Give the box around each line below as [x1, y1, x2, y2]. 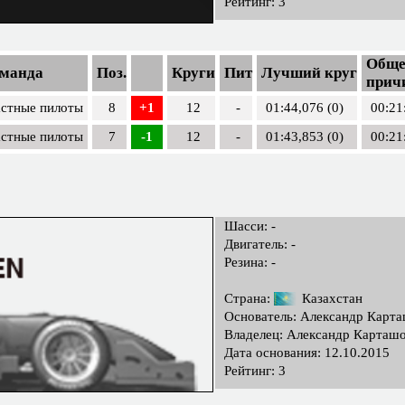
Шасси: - [224, 219, 276, 234]
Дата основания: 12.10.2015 [224, 345, 390, 361]
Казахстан [298, 291, 363, 306]
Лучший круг [261, 64, 357, 82]
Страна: [224, 291, 274, 306]
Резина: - [224, 255, 276, 270]
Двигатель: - [224, 237, 296, 252]
